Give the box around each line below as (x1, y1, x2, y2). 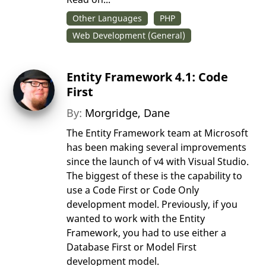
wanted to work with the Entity (66, 212, 205, 226)
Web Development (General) (72, 30, 186, 42)
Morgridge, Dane (85, 106, 170, 121)
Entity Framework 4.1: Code (66, 69, 229, 85)
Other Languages (72, 12, 142, 24)
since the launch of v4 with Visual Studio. (66, 155, 249, 169)
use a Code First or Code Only (66, 183, 199, 197)
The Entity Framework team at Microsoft (66, 126, 249, 140)
